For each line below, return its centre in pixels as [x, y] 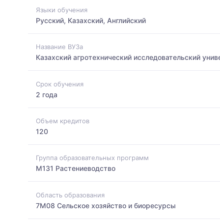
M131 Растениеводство [76, 168]
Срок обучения [60, 84]
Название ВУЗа [59, 47]
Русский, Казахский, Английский [91, 20]
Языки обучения [62, 10]
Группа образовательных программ [92, 158]
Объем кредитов [63, 121]
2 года [47, 94]
